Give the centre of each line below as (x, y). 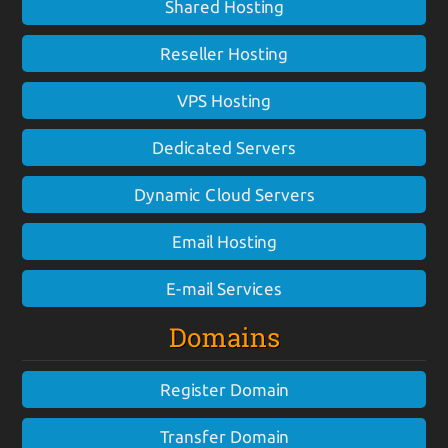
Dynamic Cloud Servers (224, 195)
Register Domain (224, 390)
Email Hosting (224, 242)
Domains (224, 337)
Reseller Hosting (224, 54)
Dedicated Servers (224, 148)
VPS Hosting (224, 101)
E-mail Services (224, 289)
